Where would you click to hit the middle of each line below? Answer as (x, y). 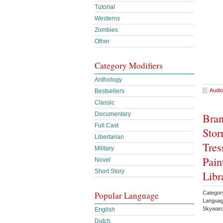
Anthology (108, 80)
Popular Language (127, 195)
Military (104, 148)
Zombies (106, 30)
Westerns (107, 18)
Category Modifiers (129, 65)
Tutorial (105, 7)
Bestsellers (110, 91)
